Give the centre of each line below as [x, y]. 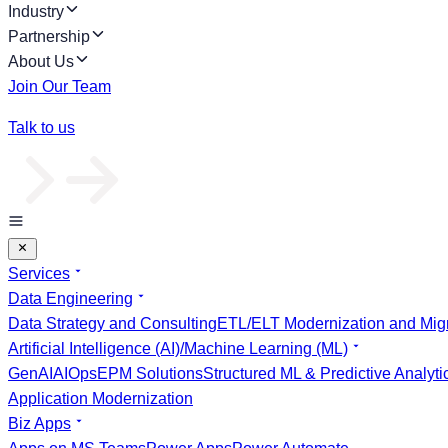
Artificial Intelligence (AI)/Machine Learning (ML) [178, 348]
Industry [36, 11]
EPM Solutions [150, 373]
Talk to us [41, 127]
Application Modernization [100, 398]
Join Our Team [59, 86]
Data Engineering [70, 298]
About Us [41, 61]
